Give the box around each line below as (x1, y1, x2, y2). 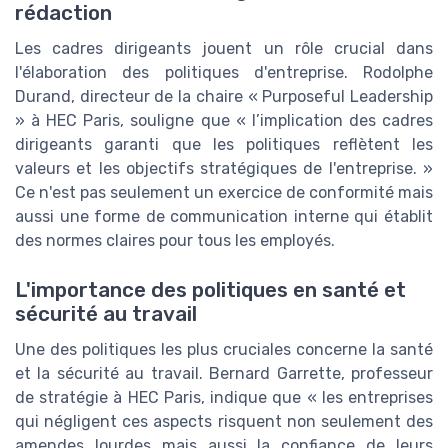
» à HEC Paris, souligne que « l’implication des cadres (15, 111, 433, 131)
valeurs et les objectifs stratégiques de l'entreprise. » (15, 159, 433, 179)
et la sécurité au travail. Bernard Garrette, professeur (15, 363, 433, 383)
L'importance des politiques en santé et (15, 277, 406, 302)
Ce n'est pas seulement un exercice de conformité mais (15, 183, 433, 203)
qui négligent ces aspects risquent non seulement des (15, 411, 433, 431)
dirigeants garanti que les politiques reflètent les (15, 135, 433, 155)
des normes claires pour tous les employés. (15, 231, 335, 251)
